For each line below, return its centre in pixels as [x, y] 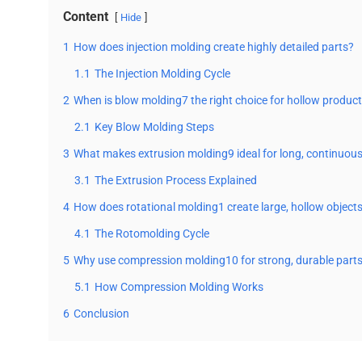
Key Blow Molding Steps [154, 128]
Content [86, 17]
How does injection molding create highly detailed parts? [214, 48]
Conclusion [101, 314]
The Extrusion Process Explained [176, 181]
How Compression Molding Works [179, 288]
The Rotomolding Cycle [152, 234]
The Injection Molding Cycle [162, 74]
